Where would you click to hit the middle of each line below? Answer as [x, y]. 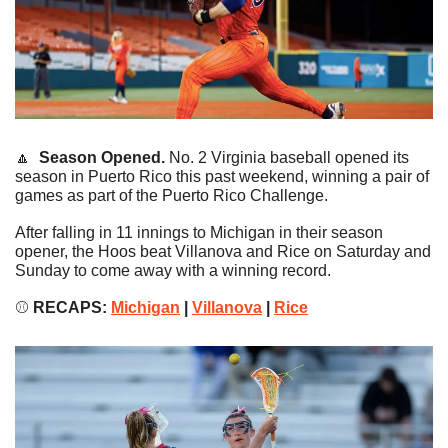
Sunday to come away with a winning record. [173, 271]
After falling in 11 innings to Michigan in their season [199, 233]
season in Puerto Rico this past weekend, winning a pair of [222, 177]
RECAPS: [70, 308]
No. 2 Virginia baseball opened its [287, 158]
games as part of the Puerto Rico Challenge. [171, 196]
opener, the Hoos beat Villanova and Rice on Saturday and [223, 252]
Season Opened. [102, 158]
